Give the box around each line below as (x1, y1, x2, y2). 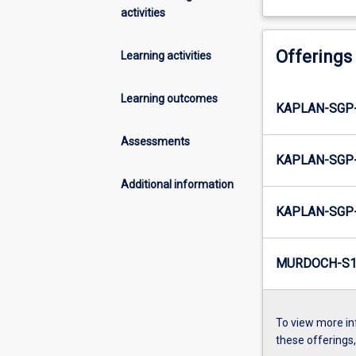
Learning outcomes (121, 91, 218, 105)
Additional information (121, 177, 234, 191)
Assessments (121, 134, 190, 148)
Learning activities (121, 48, 211, 62)
